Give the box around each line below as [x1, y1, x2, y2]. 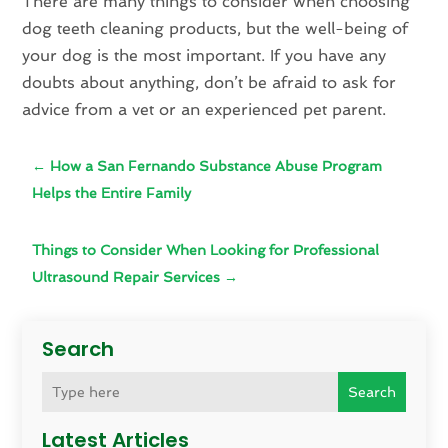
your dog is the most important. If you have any [22, 46, 387, 66]
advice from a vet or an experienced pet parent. [22, 100, 387, 120]
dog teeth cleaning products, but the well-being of [22, 19, 409, 39]
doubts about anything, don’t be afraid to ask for [22, 73, 397, 93]
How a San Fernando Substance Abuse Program [50, 158, 383, 175]
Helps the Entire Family [32, 185, 192, 202]
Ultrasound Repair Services [32, 269, 221, 286]
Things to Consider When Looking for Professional [32, 242, 380, 259]
